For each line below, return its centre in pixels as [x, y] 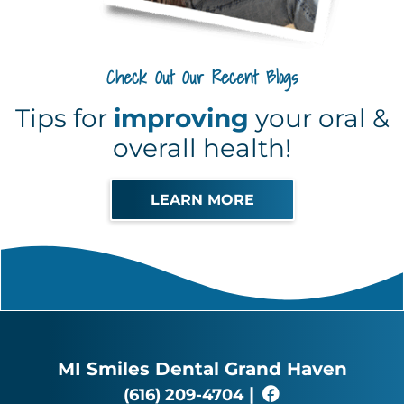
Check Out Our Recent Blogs [202, 77]
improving [181, 118]
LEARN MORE [202, 199]
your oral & [319, 118]
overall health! [202, 147]
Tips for [64, 118]
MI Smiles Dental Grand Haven [202, 368]
